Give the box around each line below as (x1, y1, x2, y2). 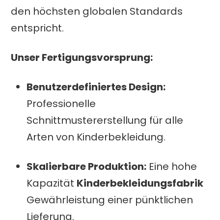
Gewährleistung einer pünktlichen (27, 192, 193, 207)
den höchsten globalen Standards (11, 4, 183, 18)
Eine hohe (146, 159, 197, 173)
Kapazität (27, 176, 77, 190)
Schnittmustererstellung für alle (27, 113, 184, 127)
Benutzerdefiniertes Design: (27, 80, 166, 94)
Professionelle (27, 96, 96, 110)
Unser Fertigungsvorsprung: (11, 50, 153, 64)
